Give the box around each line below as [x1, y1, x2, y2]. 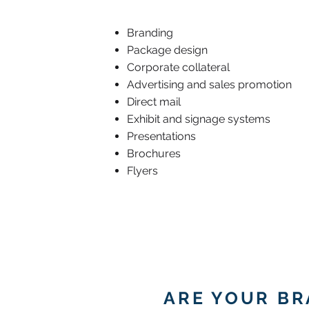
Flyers [127, 164, 158, 177]
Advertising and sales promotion [127, 78, 292, 91]
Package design [127, 43, 208, 57]
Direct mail [127, 95, 181, 108]
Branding [127, 26, 173, 39]
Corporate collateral [127, 61, 230, 74]
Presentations [127, 130, 196, 143]
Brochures [127, 147, 181, 160]
